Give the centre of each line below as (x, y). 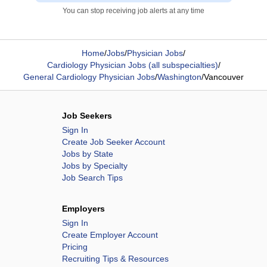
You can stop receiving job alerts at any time (133, 11)
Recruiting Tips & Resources (115, 259)
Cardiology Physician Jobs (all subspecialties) (132, 65)
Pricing (75, 247)
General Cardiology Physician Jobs (89, 77)
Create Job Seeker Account (114, 142)
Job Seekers (87, 116)
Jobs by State (88, 154)
